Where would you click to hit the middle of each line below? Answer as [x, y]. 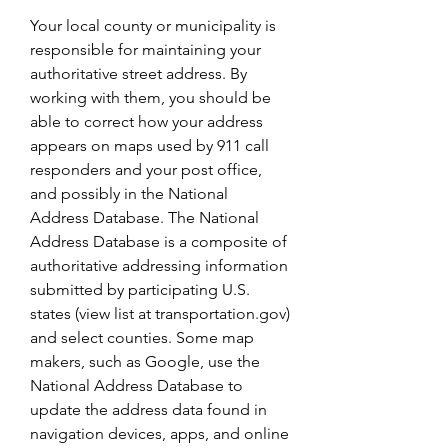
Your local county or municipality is [153, 25]
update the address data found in [148, 409]
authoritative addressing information [159, 265]
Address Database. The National [144, 217]
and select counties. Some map [142, 337]
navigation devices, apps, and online [159, 433]
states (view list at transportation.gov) [160, 313]
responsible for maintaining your [145, 49]
